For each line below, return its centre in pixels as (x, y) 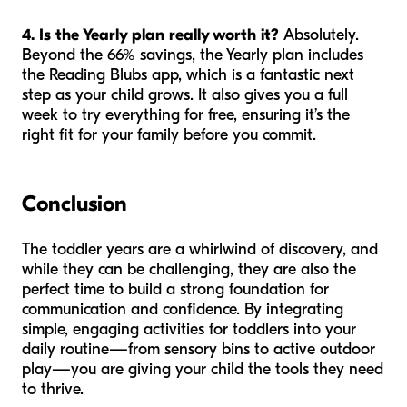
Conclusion (74, 204)
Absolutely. (319, 35)
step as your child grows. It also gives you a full (185, 95)
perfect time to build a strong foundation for (175, 290)
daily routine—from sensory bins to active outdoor (199, 350)
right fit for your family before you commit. (169, 135)
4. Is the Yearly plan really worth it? (150, 35)
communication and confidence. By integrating (183, 310)
